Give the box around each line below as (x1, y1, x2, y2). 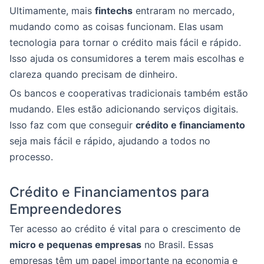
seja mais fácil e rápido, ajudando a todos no (9, 134, 210, 147)
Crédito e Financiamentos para (9, 183, 209, 200)
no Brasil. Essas (141, 238, 213, 250)
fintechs (95, 4, 133, 16)
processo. (9, 150, 53, 163)
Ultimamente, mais (9, 4, 95, 16)
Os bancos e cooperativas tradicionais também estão (9, 87, 248, 99)
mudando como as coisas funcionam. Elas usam (9, 20, 223, 32)
